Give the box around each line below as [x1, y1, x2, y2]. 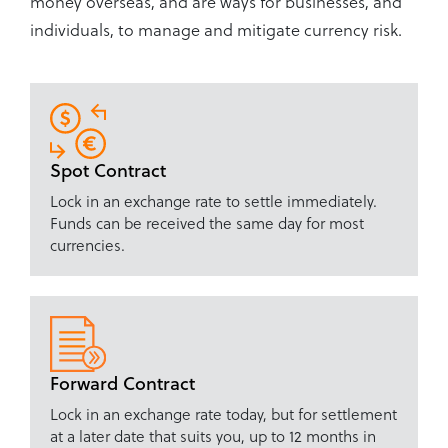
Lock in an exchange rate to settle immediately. [50, 188, 377, 212]
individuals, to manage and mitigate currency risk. [30, 16, 406, 41]
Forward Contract [50, 368, 195, 396]
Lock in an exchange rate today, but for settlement [50, 401, 397, 425]
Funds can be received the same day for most [50, 210, 364, 234]
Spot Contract [50, 155, 166, 183]
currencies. [50, 232, 125, 256]
